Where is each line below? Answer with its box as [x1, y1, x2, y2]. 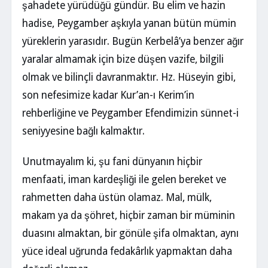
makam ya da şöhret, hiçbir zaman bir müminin [22, 209, 235, 221]
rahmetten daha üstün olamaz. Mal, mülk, [22, 191, 212, 203]
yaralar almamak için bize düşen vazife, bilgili [22, 53, 224, 66]
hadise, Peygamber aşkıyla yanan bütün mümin [22, 17, 236, 30]
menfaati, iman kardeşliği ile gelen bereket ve [22, 173, 226, 185]
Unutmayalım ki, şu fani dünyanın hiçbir [22, 155, 202, 167]
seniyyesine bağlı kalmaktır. [22, 125, 145, 138]
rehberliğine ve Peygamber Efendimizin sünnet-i [22, 107, 239, 120]
